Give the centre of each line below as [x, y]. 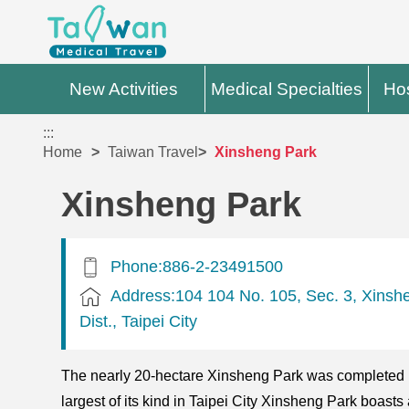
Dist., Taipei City [139, 320]
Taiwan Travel [153, 152]
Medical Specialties [287, 89]
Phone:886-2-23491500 [197, 266]
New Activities [124, 89]
